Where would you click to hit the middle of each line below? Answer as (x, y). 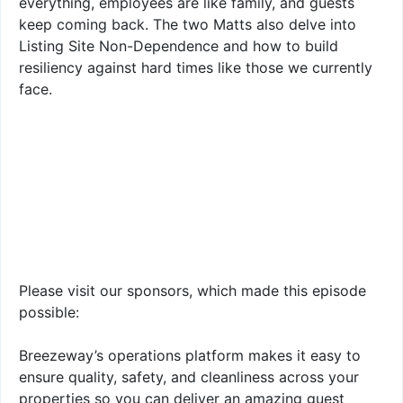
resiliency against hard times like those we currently (196, 67)
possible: (49, 312)
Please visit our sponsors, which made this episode (193, 291)
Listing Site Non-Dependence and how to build (179, 46)
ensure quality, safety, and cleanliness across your (189, 377)
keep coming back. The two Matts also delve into (188, 24)
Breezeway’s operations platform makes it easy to (190, 355)
